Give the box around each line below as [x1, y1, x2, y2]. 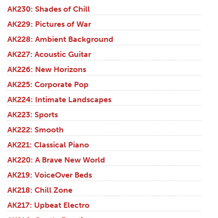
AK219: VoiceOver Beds [7, 170, 92, 180]
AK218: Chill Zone [7, 185, 73, 195]
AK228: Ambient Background [7, 35, 113, 44]
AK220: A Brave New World [7, 155, 105, 165]
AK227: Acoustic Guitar [7, 50, 91, 59]
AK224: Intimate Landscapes [7, 95, 111, 105]
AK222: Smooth [7, 125, 64, 135]
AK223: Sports [7, 110, 58, 120]
